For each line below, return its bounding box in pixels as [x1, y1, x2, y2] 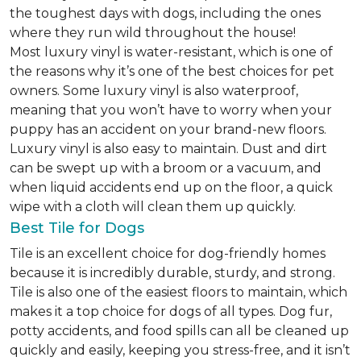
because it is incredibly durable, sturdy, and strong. [10, 265, 335, 280]
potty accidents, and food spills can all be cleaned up [10, 323, 349, 338]
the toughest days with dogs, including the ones [10, 6, 321, 21]
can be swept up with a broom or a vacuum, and [10, 160, 322, 176]
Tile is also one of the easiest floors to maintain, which [10, 284, 347, 300]
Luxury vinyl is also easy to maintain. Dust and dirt [10, 141, 327, 156]
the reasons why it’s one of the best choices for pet [10, 64, 334, 79]
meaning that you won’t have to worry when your [10, 102, 332, 118]
